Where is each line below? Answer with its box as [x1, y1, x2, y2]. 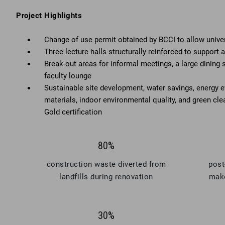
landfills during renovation [59, 172, 153, 181]
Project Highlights [16, 11, 82, 20]
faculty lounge [44, 71, 91, 80]
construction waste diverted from [46, 160, 166, 169]
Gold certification [44, 107, 102, 117]
